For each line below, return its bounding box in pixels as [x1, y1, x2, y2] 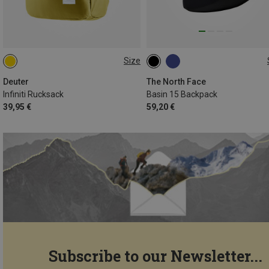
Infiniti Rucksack [3, 89, 64, 99]
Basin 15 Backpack [147, 89, 217, 99]
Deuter [3, 76, 29, 86]
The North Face [147, 76, 206, 86]
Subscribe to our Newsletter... [49, 246, 262, 266]
